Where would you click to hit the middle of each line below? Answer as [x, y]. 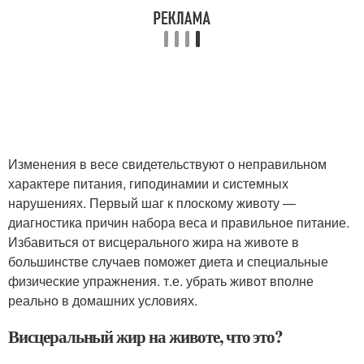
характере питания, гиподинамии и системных [148, 183]
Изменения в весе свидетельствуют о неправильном [167, 163]
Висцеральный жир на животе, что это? [146, 336]
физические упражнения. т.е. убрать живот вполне [161, 280]
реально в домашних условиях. [103, 300]
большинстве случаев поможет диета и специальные [168, 261]
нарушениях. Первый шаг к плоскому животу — [152, 202]
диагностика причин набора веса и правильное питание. [179, 222]
